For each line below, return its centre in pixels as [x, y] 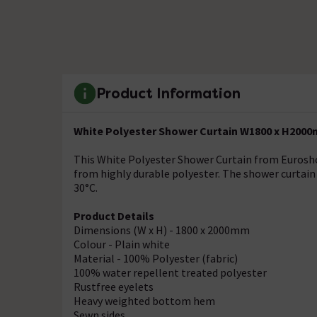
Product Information [168, 93]
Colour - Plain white [122, 244]
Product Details [114, 216]
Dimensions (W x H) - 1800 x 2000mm [162, 230]
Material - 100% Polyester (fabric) [156, 258]
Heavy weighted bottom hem [144, 301]
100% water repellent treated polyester [170, 272]
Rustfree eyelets [114, 287]
